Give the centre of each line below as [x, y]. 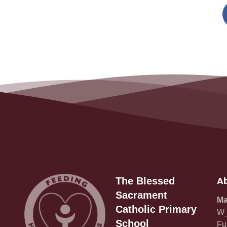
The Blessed [145, 181]
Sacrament [141, 195]
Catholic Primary [156, 210]
